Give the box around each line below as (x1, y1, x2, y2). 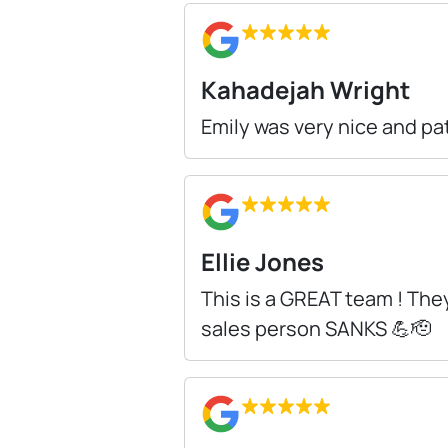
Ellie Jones (201, 244, 324, 278)
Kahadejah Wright (201, 72, 410, 106)
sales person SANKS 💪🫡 (201, 314, 431, 342)
